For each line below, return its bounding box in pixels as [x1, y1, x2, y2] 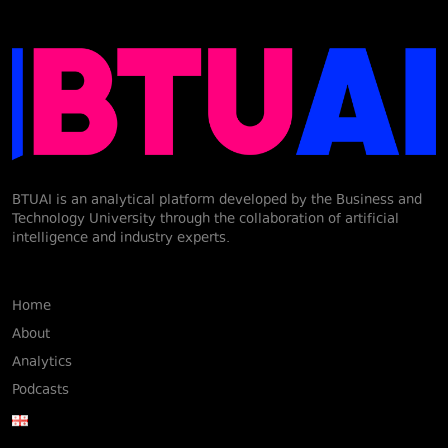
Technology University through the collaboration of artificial [12, 210, 399, 230]
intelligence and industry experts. [12, 229, 230, 249]
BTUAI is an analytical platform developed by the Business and [12, 191, 422, 211]
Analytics [12, 353, 72, 373]
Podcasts [12, 381, 69, 401]
